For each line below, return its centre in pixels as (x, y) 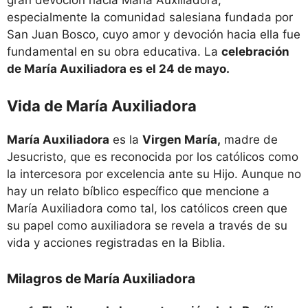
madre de (249, 140)
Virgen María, (181, 140)
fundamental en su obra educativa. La (114, 51)
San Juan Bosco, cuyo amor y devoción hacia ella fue (154, 34)
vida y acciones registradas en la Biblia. (116, 243)
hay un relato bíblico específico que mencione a (138, 191)
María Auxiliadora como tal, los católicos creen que (147, 209)
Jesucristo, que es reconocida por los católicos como (153, 157)
